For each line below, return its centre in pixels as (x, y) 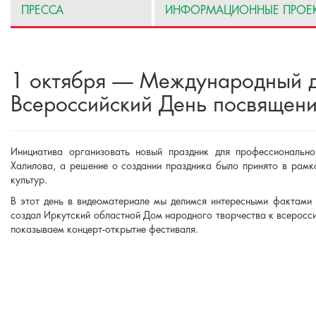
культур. (29, 181)
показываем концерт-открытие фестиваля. (104, 230)
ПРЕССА (42, 11)
